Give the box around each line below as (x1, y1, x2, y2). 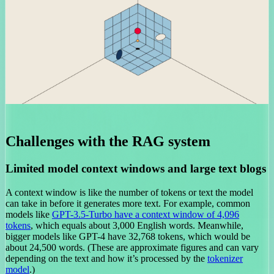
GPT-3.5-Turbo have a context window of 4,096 (52, 209, 239, 220)
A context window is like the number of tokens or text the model (6, 187, 253, 198)
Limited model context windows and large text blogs (6, 161, 266, 175)
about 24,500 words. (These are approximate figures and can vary (6, 242, 259, 253)
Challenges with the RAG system (6, 133, 210, 149)
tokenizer (207, 253, 243, 264)
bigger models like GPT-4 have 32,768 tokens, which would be (6, 231, 250, 242)
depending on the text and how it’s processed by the (6, 253, 207, 264)
